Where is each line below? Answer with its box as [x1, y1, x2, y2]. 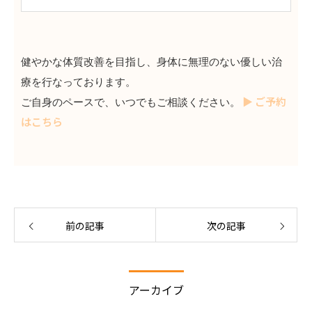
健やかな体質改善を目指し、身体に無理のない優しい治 [21, 56, 282, 68]
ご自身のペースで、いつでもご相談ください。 [21, 96, 240, 108]
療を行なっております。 [21, 76, 136, 88]
